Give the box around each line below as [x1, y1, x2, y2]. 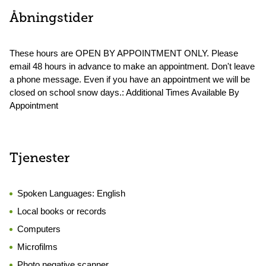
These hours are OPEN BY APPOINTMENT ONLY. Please [9, 48, 238, 58]
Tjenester [9, 152, 69, 166]
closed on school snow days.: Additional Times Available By [9, 87, 239, 97]
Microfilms [17, 242, 58, 252]
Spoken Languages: [17, 188, 97, 198]
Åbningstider [9, 12, 93, 26]
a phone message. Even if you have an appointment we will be [9, 74, 250, 84]
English [97, 188, 125, 198]
